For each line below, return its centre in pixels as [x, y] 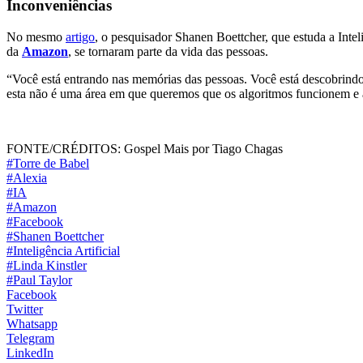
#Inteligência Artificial [63, 250]
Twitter [25, 309]
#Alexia [27, 177]
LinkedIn [30, 352]
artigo [80, 36]
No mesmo [36, 36]
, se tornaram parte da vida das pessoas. [168, 51]
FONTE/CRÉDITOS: [64, 148]
